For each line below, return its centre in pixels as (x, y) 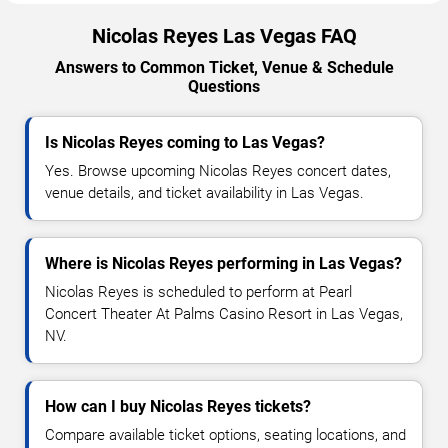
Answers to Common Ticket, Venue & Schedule (224, 67)
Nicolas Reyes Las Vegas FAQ (224, 35)
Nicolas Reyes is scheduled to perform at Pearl (198, 291)
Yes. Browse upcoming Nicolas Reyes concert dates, (218, 170)
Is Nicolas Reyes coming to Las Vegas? (185, 142)
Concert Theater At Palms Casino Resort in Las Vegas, (224, 313)
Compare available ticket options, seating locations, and (225, 434)
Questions (224, 86)
